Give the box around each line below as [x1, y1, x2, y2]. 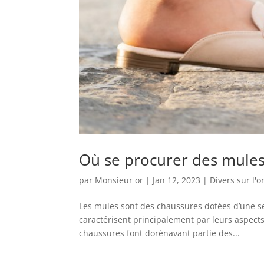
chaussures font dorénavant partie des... [79, 227, 240, 239]
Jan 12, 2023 [153, 174, 201, 186]
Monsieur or [95, 174, 144, 186]
